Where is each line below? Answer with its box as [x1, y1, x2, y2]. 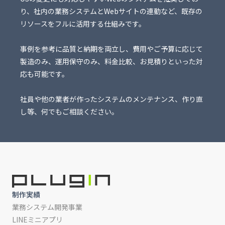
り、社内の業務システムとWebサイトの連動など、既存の [20, 6, 202, 17]
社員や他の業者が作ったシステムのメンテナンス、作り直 [20, 94, 203, 104]
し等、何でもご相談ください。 [20, 106, 119, 117]
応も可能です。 [20, 69, 69, 79]
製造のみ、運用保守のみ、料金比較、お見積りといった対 [20, 56, 203, 67]
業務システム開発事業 [12, 202, 82, 212]
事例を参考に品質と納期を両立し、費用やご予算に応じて [20, 44, 203, 54]
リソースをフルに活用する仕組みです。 [20, 19, 146, 29]
